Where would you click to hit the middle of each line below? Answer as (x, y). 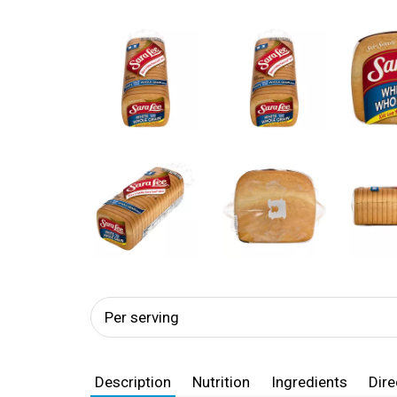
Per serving (142, 317)
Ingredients (309, 382)
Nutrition (221, 382)
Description (133, 382)
